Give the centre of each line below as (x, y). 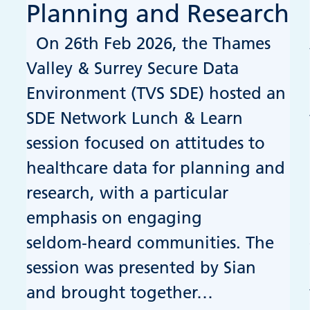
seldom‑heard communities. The (151, 243)
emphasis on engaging (115, 218)
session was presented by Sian (142, 268)
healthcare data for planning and (156, 168)
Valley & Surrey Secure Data (133, 69)
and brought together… (120, 293)
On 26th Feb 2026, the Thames (149, 44)
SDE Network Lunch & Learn (135, 118)
